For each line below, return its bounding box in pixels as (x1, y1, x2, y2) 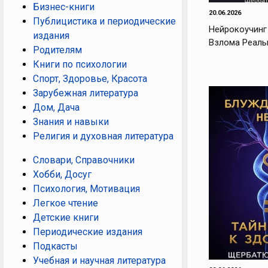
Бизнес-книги (33, 1, 95, 13)
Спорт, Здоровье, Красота (33, 73, 147, 85)
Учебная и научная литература (33, 255, 166, 267)
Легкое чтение (33, 197, 98, 209)
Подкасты (33, 240, 78, 252)
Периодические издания (33, 226, 142, 238)
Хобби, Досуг (33, 169, 92, 181)
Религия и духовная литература (33, 130, 173, 142)
